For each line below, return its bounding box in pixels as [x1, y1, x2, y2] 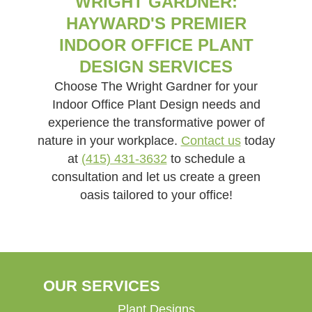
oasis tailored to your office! [79, 188, 233, 203]
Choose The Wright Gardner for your [54, 79, 258, 94]
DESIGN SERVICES [79, 57, 233, 77]
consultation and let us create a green [52, 170, 260, 185]
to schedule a [166, 152, 245, 166]
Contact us [180, 134, 241, 148]
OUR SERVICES [42, 277, 160, 295]
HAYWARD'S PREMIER [65, 14, 247, 33]
